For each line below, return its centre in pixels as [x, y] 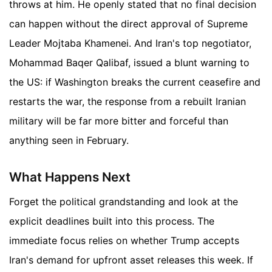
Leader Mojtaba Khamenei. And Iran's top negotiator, [130, 43]
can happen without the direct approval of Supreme [128, 24]
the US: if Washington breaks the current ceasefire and [135, 82]
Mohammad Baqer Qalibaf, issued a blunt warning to [129, 63]
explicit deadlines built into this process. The [112, 221]
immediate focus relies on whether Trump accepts [124, 240]
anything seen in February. [69, 141]
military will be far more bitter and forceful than [119, 121]
